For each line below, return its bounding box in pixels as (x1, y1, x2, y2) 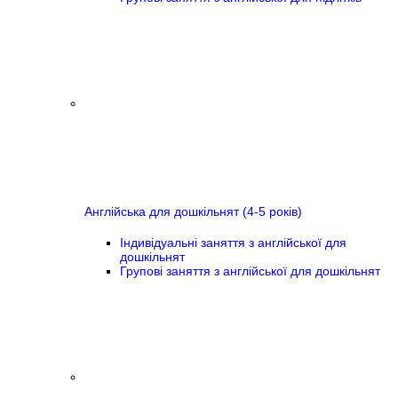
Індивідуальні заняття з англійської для (120, 235, 346, 250)
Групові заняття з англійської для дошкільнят (120, 263, 380, 278)
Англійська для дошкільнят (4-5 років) (84, 203, 302, 219)
